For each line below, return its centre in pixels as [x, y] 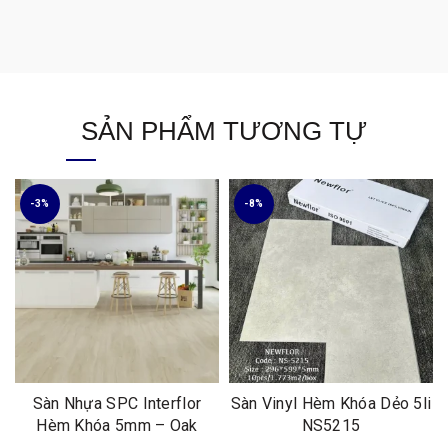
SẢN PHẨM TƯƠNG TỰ [224, 130]
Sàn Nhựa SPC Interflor [117, 403]
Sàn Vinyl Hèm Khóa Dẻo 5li [331, 403]
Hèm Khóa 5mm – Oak [117, 425]
